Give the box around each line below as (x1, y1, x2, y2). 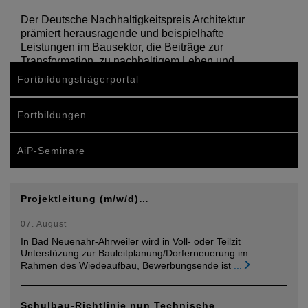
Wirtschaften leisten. (21, 68, 119, 80)
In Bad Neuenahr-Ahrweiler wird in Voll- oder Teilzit (21, 235, 241, 247)
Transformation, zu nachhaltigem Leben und (21, 54, 234, 67)
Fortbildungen (17, 109, 87, 120)
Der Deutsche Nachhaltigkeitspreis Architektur (21, 13, 245, 25)
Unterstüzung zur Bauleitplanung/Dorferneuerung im (21, 247, 248, 258)
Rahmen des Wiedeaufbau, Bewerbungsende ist (21, 259, 231, 271)
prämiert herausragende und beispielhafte (21, 27, 224, 39)
